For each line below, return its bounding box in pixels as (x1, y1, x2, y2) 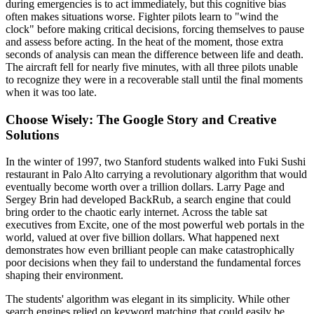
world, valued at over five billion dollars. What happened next (6, 231, 279, 244)
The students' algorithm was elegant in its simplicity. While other (6, 293, 289, 306)
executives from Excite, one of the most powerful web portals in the (6, 219, 304, 231)
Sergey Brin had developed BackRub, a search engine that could (6, 193, 291, 206)
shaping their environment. (6, 269, 123, 282)
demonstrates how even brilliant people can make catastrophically (6, 244, 294, 257)
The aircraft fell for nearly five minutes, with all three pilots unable (6, 60, 298, 73)
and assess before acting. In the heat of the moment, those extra (6, 35, 283, 48)
